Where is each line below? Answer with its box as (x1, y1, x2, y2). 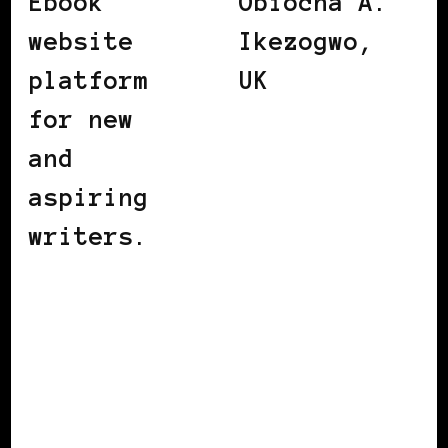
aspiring (29, 183, 149, 211)
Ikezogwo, (239, 27, 374, 55)
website (29, 27, 134, 55)
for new (29, 105, 134, 133)
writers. (29, 222, 149, 250)
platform (29, 66, 149, 94)
